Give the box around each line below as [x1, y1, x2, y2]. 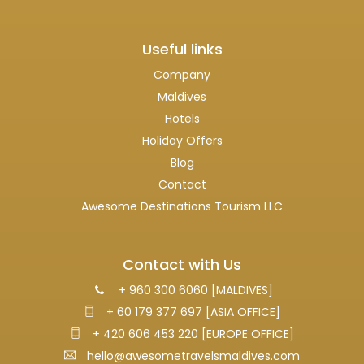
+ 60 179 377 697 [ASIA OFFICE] [103, 304, 280, 320]
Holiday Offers [141, 132, 223, 149]
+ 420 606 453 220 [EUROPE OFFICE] [89, 326, 294, 342]
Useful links [141, 39, 223, 59]
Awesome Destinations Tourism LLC [81, 198, 283, 214]
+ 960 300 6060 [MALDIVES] [115, 282, 273, 298]
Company [154, 67, 210, 83]
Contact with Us [123, 254, 241, 275]
